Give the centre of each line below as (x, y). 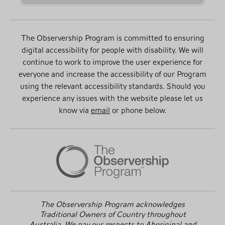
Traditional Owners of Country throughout (113, 214)
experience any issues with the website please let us (113, 98)
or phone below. (138, 110)
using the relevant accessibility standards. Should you (113, 86)
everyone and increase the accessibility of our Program (113, 74)
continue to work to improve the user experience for (113, 62)
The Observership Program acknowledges (113, 204)
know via (75, 110)
